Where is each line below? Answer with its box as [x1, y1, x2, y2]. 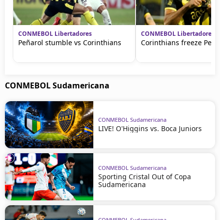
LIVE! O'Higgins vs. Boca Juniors [98, 124, 202, 133]
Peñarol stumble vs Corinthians [18, 37, 121, 47]
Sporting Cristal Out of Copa [98, 172, 191, 181]
